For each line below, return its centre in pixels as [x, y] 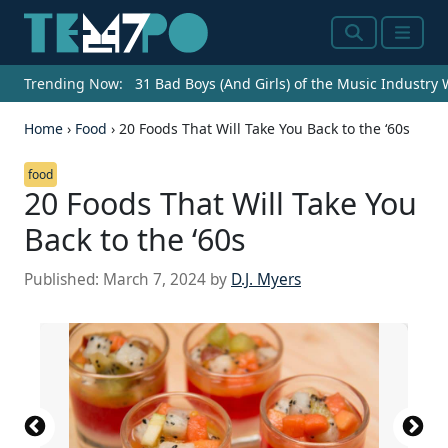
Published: [63, 280]
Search [372, 44]
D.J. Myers [266, 280]
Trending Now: [73, 84]
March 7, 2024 [154, 280]
